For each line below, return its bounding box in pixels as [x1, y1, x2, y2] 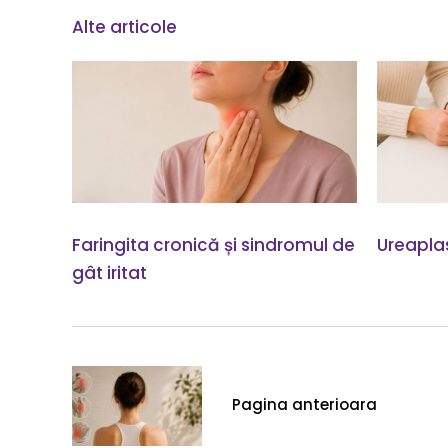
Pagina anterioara [232, 394, 377, 416]
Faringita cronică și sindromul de [72, 233, 355, 258]
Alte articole [72, 14, 177, 39]
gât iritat [72, 261, 147, 286]
